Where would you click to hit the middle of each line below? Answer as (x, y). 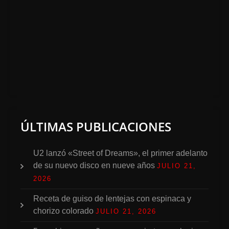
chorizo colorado (63, 211)
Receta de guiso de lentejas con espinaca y (112, 199)
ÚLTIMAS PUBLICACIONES (96, 127)
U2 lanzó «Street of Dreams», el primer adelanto (120, 153)
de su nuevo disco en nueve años (94, 165)
